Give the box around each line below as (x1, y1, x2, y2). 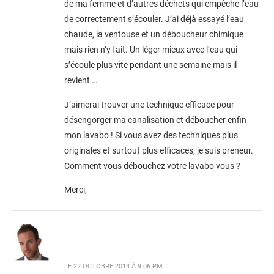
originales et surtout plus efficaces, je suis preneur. (64, 145, 253, 156)
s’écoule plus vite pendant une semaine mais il (64, 60, 237, 71)
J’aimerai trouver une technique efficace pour (64, 99, 234, 110)
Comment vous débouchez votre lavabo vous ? (64, 160, 240, 171)
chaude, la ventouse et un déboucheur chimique (64, 29, 243, 40)
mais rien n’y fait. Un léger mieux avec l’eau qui (64, 45, 237, 56)
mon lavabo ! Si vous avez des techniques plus (64, 130, 238, 141)
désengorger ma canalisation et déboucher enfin (64, 114, 246, 125)
